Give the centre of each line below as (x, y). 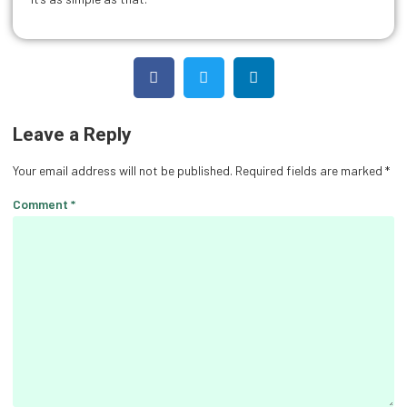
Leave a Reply (72, 134)
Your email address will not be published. (123, 170)
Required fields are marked (310, 170)
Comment (42, 204)
